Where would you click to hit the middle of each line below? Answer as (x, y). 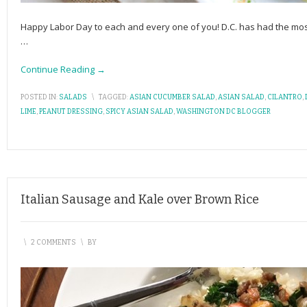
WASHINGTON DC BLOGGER (223, 112)
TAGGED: (113, 97)
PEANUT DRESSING (71, 112)
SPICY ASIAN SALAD (139, 112)
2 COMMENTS (53, 243)
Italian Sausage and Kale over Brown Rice (140, 199)
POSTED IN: (39, 97)
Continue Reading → (63, 69)
